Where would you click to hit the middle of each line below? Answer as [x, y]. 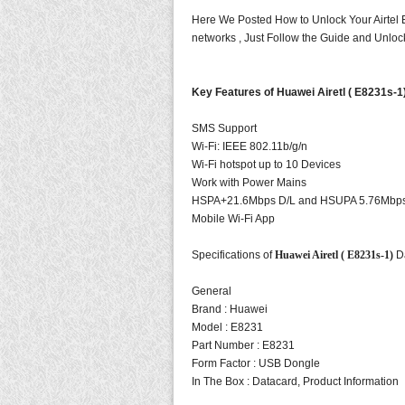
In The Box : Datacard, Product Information [295, 381]
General [212, 291]
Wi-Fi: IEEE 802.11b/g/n [250, 146]
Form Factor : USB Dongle [256, 363]
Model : [210, 327]
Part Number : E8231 [243, 345]
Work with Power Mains [249, 182]
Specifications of [233, 254]
